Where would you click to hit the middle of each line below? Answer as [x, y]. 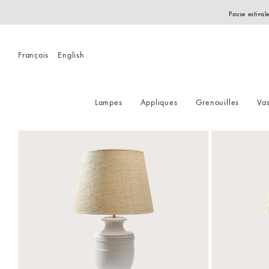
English [71, 55]
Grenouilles [217, 102]
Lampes [108, 102]
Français [34, 55]
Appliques [159, 102]
